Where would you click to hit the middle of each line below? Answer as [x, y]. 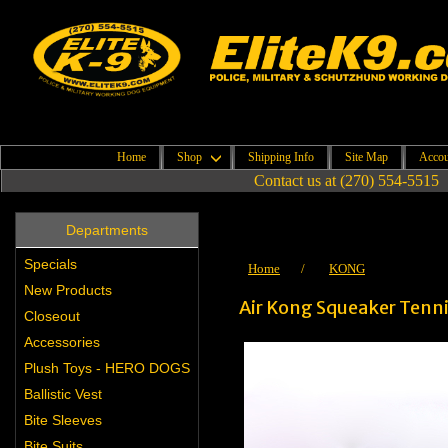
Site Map [366, 157]
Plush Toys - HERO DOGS [107, 368]
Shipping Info [281, 157]
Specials [50, 264]
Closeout [52, 316]
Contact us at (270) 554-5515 [346, 180]
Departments [107, 230]
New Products [68, 290]
